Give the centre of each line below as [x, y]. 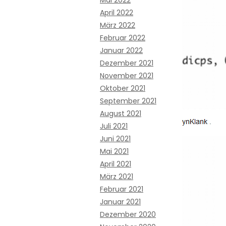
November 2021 [127, 76]
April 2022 [117, 13]
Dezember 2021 [127, 63]
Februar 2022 [123, 38]
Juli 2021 [114, 126]
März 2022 [118, 25]
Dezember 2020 [128, 214]
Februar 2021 [122, 189]
